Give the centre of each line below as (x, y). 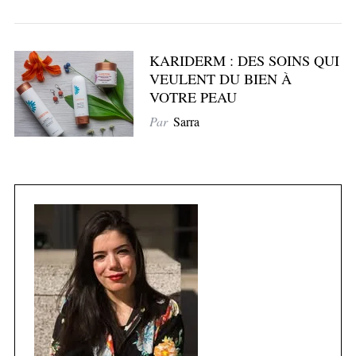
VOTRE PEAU (193, 97)
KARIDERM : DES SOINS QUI (244, 61)
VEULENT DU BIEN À (220, 79)
